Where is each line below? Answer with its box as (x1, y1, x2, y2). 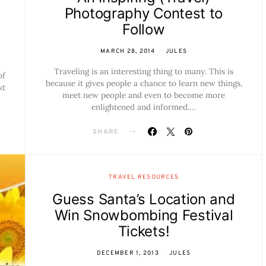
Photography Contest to (64, 4, 223, 22)
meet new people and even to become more (62, 89, 225, 100)
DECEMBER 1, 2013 (96, 249, 159, 257)
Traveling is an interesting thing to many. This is (54, 65, 233, 77)
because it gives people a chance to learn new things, (45, 77, 242, 88)
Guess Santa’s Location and (52, 190, 235, 208)
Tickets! (118, 222, 170, 240)
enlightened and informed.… (91, 101, 196, 112)
